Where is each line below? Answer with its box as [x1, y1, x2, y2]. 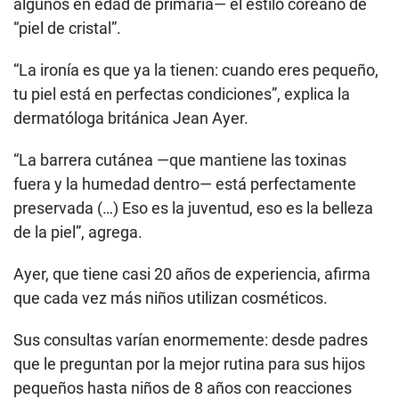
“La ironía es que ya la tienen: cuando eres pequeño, [13, 61, 379, 80]
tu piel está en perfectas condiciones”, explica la [13, 85, 350, 104]
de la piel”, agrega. [13, 223, 142, 242]
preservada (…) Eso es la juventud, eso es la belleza [13, 199, 373, 218]
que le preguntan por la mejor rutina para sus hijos [13, 354, 365, 374]
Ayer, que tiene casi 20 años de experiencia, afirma [13, 265, 370, 284]
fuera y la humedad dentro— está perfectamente [13, 175, 356, 194]
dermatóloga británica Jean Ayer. [13, 109, 248, 128]
